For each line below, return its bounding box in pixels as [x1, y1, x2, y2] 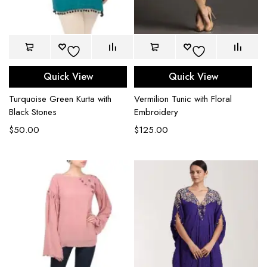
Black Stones [9, 105, 57, 119]
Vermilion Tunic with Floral [134, 92, 232, 106]
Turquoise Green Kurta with [9, 92, 111, 106]
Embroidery [134, 105, 178, 119]
